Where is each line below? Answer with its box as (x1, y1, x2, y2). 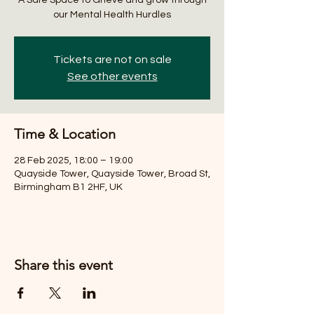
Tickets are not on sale (53, 53, 172, 65)
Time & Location (14, 125, 116, 142)
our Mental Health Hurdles (53, 9, 171, 20)
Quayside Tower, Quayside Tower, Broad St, (14, 168, 210, 179)
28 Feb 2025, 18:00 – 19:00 (14, 155, 133, 165)
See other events (67, 70, 158, 82)
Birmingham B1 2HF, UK (14, 182, 123, 192)
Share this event (14, 256, 113, 273)
